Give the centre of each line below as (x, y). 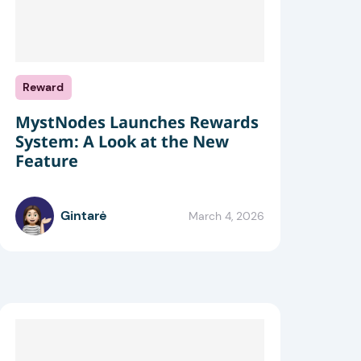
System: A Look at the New (122, 142)
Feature (46, 161)
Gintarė (83, 216)
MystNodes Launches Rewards (137, 122)
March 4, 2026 (226, 216)
